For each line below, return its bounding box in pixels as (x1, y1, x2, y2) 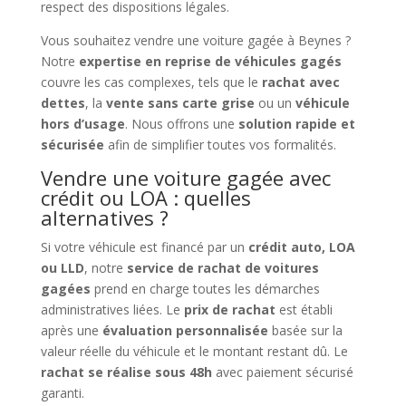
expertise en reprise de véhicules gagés (78, 52, 342, 70)
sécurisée (40, 135, 104, 153)
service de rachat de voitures (126, 258, 319, 276)
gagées (40, 279, 91, 297)
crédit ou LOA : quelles (40, 183, 251, 211)
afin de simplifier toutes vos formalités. (103, 135, 336, 153)
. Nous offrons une (124, 114, 238, 132)
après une (40, 321, 102, 339)
